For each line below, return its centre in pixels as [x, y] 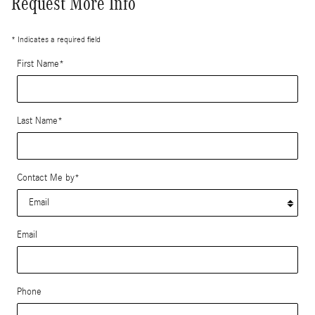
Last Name [37, 121]
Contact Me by [46, 178]
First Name [38, 64]
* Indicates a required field [56, 39]
